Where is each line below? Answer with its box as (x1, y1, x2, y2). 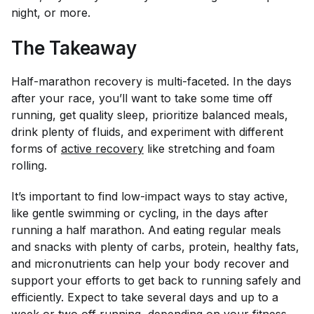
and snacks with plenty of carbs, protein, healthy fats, (11, 240, 299, 254)
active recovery (61, 142, 144, 156)
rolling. (11, 158, 47, 172)
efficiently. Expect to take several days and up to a (11, 290, 278, 304)
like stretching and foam (144, 142, 278, 156)
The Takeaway (11, 37, 137, 59)
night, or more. (11, 6, 90, 20)
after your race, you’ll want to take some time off (11, 91, 273, 105)
